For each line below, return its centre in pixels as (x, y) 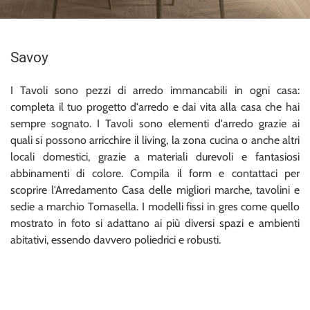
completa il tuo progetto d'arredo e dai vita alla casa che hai (155, 107)
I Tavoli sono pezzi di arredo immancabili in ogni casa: (155, 90)
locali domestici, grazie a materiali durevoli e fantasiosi (155, 156)
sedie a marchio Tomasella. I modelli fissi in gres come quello (155, 206)
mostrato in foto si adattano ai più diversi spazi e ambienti (155, 223)
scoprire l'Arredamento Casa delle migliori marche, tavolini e (155, 190)
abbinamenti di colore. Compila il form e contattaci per (155, 173)
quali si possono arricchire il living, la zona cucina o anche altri (155, 140)
